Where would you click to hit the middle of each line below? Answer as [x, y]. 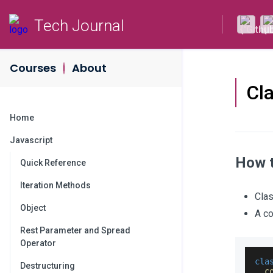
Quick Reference [53, 163]
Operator [38, 243]
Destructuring [48, 266]
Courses [33, 68]
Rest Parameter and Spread [75, 230]
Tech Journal [79, 26]
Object [33, 208]
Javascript [31, 140]
